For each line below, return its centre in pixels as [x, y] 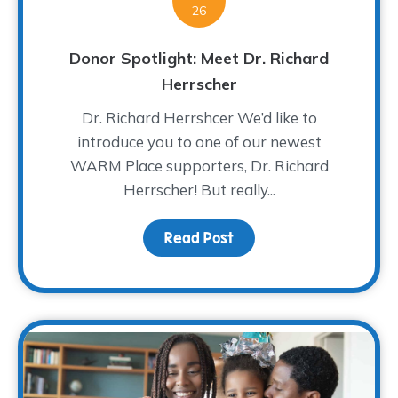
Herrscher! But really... [199, 189]
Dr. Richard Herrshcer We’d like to [199, 117]
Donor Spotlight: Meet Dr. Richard [199, 58]
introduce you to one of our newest [199, 141]
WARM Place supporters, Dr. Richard [199, 165]
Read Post [199, 238]
